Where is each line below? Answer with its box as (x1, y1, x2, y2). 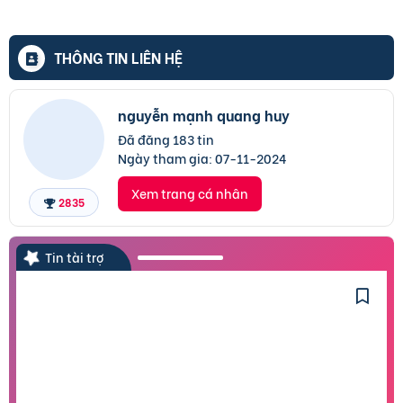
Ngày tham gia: (118, 148, 215, 168)
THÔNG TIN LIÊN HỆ (54, 47, 183, 68)
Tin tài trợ (42, 247, 104, 267)
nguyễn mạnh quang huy (118, 103, 290, 126)
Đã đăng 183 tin (118, 130, 214, 149)
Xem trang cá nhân (131, 184, 248, 203)
